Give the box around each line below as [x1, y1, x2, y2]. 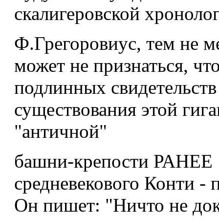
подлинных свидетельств [14, 77, 217, 98]
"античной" [14, 121, 107, 142]
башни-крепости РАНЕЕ [14, 151, 213, 172]
